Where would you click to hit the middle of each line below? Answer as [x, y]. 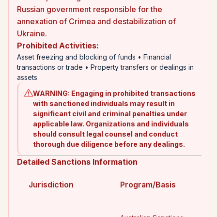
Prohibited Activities [57, 45]
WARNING [50, 93]
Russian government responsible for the [90, 9]
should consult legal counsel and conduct [105, 134]
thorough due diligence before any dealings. [109, 144]
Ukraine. [32, 33]
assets [27, 77]
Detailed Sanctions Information [77, 162]
